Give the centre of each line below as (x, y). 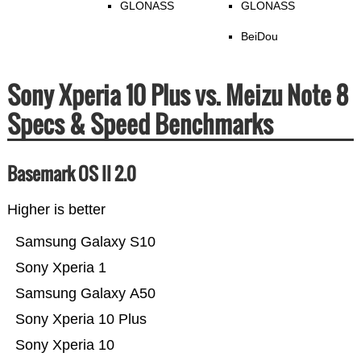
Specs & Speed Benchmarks (140, 124)
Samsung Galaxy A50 (85, 294)
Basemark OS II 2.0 (71, 174)
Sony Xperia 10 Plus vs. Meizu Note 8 (177, 95)
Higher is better (56, 210)
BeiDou (259, 37)
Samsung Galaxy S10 (85, 242)
